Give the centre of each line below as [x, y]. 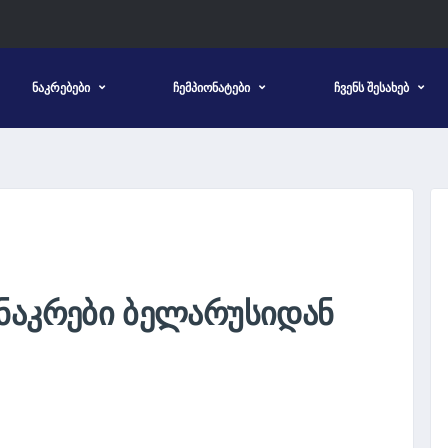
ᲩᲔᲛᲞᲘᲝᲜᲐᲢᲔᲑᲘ [212, 87]
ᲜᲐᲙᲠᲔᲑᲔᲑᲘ [61, 87]
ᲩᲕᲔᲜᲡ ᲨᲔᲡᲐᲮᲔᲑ [371, 87]
